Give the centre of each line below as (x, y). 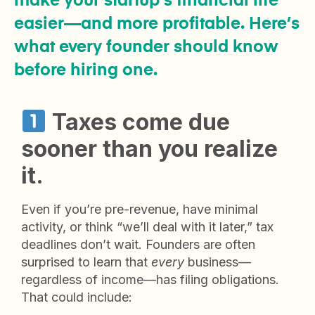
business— (218, 262)
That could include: (77, 297)
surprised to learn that (86, 262)
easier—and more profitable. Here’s (157, 24)
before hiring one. (86, 70)
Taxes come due (141, 122)
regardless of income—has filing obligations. (150, 279)
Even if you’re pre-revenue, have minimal (140, 209)
